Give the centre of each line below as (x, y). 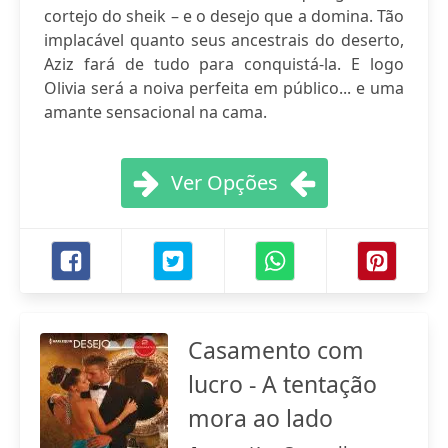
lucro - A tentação (282, 384)
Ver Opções (224, 182)
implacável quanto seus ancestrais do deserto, (224, 40)
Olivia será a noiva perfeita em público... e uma (224, 88)
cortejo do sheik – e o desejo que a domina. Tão (224, 16)
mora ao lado (260, 418)
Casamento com (276, 350)
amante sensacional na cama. (155, 112)
